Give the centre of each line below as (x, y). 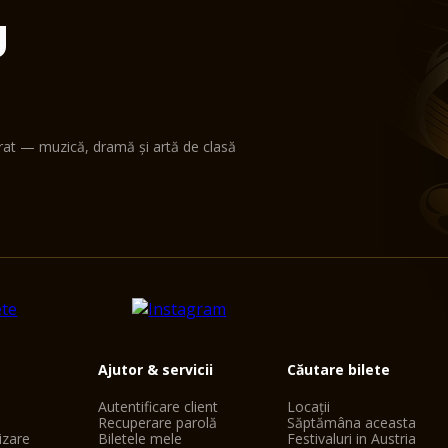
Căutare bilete (339, 369)
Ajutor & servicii (155, 369)
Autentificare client (157, 406)
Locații (309, 406)
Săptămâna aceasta (352, 422)
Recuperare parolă (157, 422)
